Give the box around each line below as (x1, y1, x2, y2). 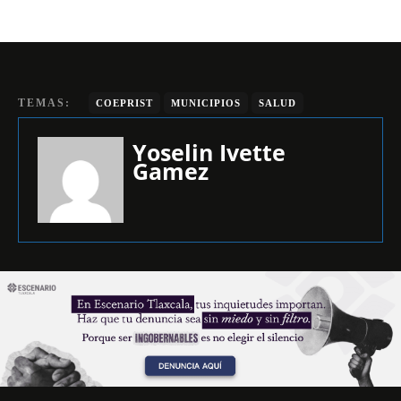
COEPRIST (96, 98, 153, 108)
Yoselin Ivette (132, 137, 286, 167)
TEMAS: (18, 97, 71, 109)
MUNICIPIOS (171, 98, 241, 108)
